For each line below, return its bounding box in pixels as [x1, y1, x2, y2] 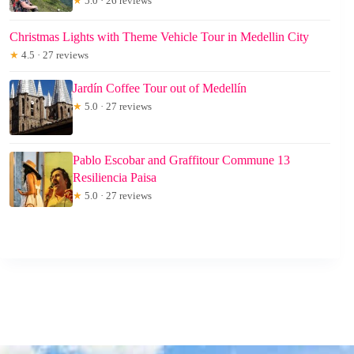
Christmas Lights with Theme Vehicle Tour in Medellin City [9, 29, 309, 43]
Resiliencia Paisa [73, 170, 156, 184]
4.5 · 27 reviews [19, 48, 88, 61]
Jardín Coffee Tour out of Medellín [73, 81, 247, 95]
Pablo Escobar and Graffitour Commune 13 [73, 153, 290, 167]
